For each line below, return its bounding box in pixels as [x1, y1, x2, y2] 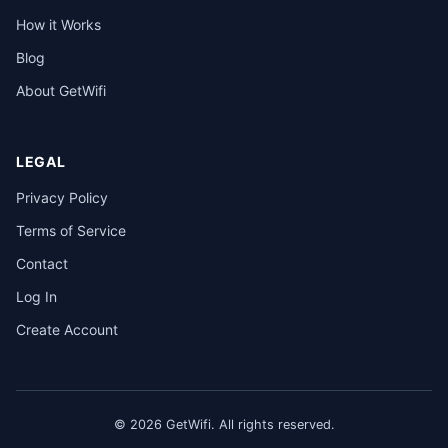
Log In [16, 288, 57, 305]
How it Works [16, 16, 101, 33]
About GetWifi [16, 82, 106, 99]
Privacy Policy [16, 189, 108, 206]
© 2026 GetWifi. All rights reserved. [113, 417, 335, 432]
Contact [16, 255, 68, 272]
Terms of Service [16, 222, 126, 239]
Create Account [16, 321, 118, 338]
